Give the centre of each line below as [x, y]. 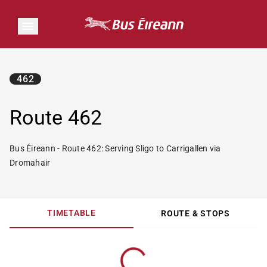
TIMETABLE [72, 213]
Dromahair [30, 163]
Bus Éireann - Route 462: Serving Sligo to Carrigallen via [115, 148]
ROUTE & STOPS [195, 213]
